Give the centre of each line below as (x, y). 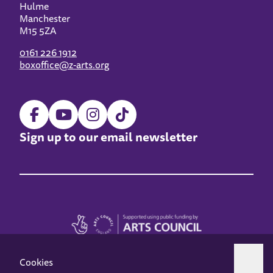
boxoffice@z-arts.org (64, 65)
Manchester (45, 19)
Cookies (36, 262)
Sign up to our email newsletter (108, 137)
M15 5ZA (38, 31)
